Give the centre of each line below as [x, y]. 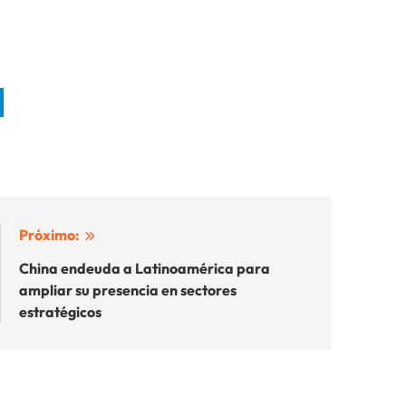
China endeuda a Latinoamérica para [145, 268]
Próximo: [49, 234]
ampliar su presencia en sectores [128, 290]
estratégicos [60, 311]
